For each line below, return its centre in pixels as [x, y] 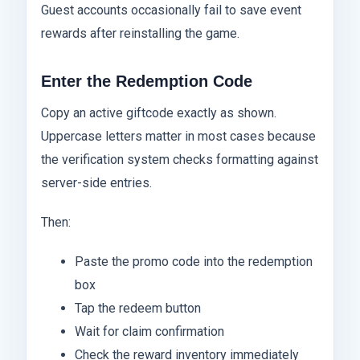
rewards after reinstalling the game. [140, 34]
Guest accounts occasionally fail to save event [171, 10]
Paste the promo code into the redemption [193, 262]
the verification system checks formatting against [180, 160]
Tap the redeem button [137, 309]
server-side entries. [96, 183]
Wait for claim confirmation [149, 332]
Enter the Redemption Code [147, 82]
